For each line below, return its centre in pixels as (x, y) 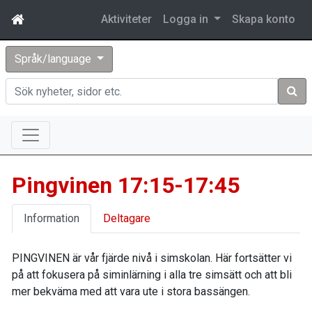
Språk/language (54, 59)
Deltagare (127, 218)
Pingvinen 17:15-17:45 (126, 185)
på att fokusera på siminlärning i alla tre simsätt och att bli (152, 275)
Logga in (187, 19)
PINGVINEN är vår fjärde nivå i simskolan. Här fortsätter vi (152, 258)
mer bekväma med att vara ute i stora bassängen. (131, 291)
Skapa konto (264, 19)
